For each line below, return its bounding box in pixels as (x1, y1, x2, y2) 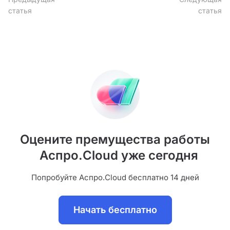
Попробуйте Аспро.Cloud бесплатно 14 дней (31, 172, 199, 182)
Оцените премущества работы (20, 132, 210, 147)
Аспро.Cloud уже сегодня (32, 148, 198, 163)
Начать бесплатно (73, 204, 157, 215)
